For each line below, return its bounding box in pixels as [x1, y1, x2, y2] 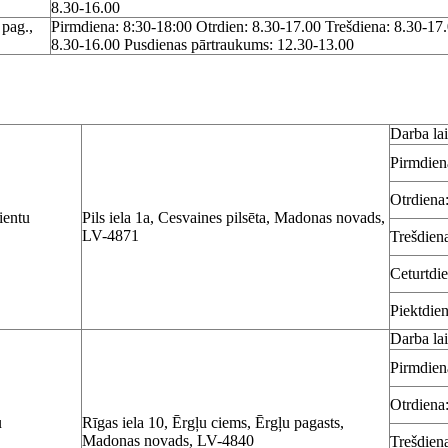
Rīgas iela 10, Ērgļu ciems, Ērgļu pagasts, [82, 414, 344, 432]
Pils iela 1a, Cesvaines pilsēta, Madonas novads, [82, 209, 385, 227]
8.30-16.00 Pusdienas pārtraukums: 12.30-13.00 [51, 35, 354, 53]
